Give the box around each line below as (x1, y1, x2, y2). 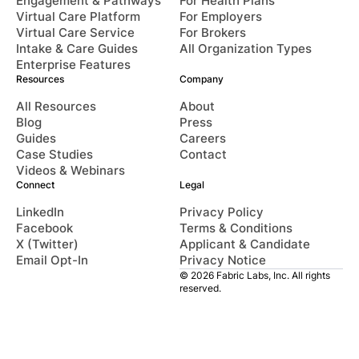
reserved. (179, 282, 221, 295)
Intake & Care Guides (15, 42, 138, 57)
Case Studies (15, 147, 93, 163)
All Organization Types (179, 42, 312, 57)
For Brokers (179, 26, 246, 41)
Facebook (15, 221, 73, 236)
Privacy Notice (179, 253, 266, 268)
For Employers (179, 10, 262, 25)
